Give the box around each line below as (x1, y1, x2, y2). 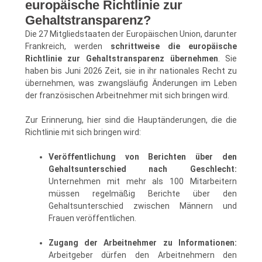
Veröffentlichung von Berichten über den (48, 151, 237, 161)
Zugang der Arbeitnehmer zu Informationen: (48, 237, 237, 247)
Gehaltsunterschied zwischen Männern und (48, 201, 237, 211)
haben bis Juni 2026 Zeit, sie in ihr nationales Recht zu (25, 65, 237, 75)
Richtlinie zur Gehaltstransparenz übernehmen (25, 53, 218, 63)
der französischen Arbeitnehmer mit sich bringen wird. (25, 90, 229, 100)
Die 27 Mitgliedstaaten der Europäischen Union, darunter (25, 29, 237, 39)
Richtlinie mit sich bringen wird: (25, 127, 141, 137)
